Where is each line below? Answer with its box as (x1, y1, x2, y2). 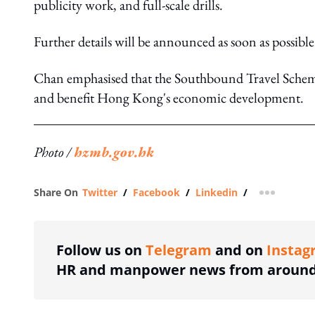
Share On (34, 186, 78, 199)
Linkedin (195, 186, 238, 199)
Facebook (133, 186, 180, 199)
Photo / (34, 143, 74, 161)
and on (212, 240, 266, 259)
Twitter (82, 186, 117, 199)
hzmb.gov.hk (74, 143, 154, 161)
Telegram (146, 240, 212, 259)
